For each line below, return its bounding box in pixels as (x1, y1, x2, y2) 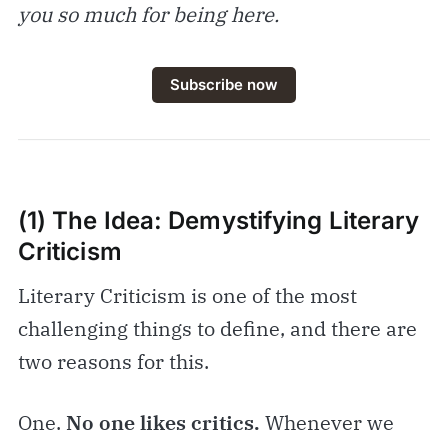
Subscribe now (170, 75, 278, 95)
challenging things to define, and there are (17, 314, 417, 342)
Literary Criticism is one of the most (17, 281, 357, 309)
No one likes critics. (65, 408, 265, 436)
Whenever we (264, 408, 394, 436)
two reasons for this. (17, 347, 209, 375)
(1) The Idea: (17, 205, 169, 235)
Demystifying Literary (168, 205, 420, 235)
